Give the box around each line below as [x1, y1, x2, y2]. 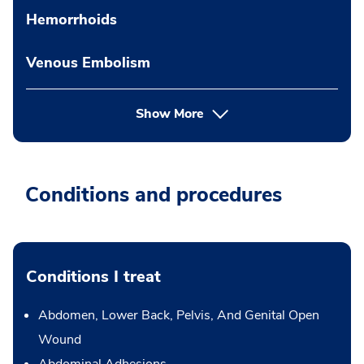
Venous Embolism [26, 53, 150, 72]
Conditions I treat [26, 266, 161, 288]
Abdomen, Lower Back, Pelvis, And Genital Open [38, 306, 319, 324]
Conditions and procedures [25, 181, 282, 209]
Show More [135, 105, 204, 123]
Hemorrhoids [26, 10, 117, 29]
